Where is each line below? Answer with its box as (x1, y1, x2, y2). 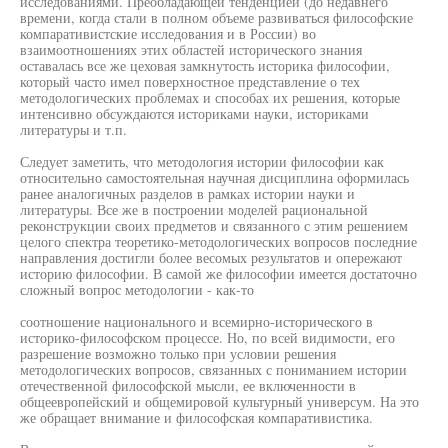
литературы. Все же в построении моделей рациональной (20, 200, 368, 219)
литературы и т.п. (20, 120, 127, 139)
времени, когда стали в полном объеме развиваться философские (20, 8, 413, 27)
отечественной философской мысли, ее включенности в (20, 376, 356, 395)
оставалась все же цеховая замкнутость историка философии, (20, 56, 390, 75)
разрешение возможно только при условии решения (20, 344, 336, 363)
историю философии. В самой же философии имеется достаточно (20, 264, 417, 283)
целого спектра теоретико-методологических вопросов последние (20, 232, 417, 251)
